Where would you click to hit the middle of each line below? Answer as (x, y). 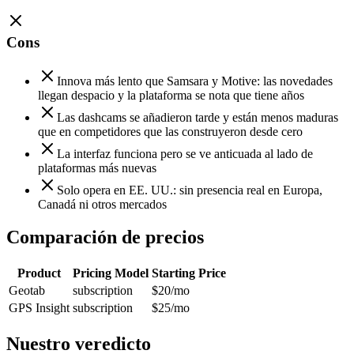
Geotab (27, 291)
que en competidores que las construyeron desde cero (170, 131)
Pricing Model (111, 273)
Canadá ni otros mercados (102, 204)
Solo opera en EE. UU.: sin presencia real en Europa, (190, 190)
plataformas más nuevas (97, 168)
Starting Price (189, 273)
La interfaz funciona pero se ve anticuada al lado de (185, 153)
